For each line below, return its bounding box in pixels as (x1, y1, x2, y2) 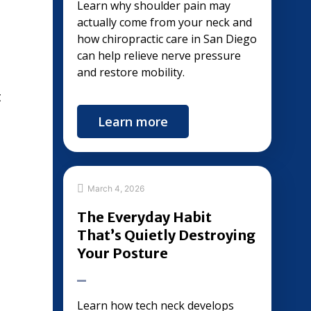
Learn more (98, 113, 168, 130)
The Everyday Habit (77, 208, 212, 226)
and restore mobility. (77, 65, 185, 80)
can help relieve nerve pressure (77, 48, 241, 63)
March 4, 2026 (87, 183, 144, 194)
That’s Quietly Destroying (77, 226, 255, 244)
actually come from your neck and (77, 15, 252, 30)
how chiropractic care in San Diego (77, 31, 257, 47)
